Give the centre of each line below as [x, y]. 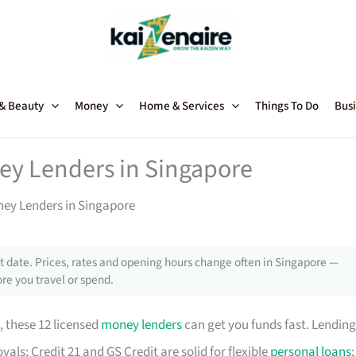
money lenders [141, 325]
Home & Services [182, 106]
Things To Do [287, 106]
